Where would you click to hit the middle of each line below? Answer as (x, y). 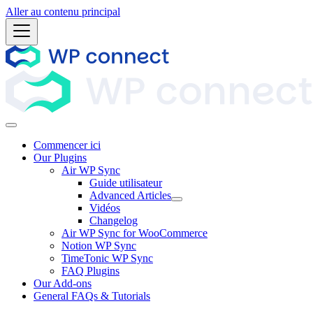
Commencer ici (67, 145)
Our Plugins (60, 158)
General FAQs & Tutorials (92, 296)
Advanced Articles (130, 195)
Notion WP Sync (99, 246)
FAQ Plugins (90, 271)
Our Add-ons (63, 283)
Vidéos (105, 208)
